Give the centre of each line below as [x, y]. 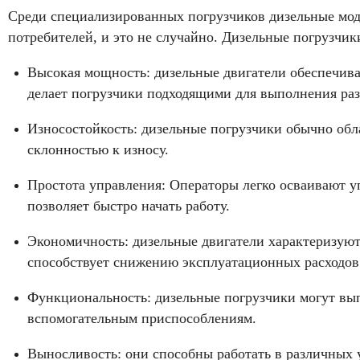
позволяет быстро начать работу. [129, 206]
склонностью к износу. [98, 149]
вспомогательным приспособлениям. [142, 318]
